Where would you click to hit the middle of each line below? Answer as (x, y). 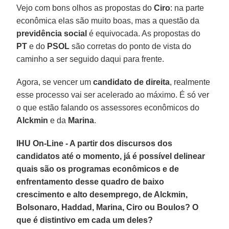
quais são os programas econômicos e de (98, 169)
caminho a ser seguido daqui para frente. (90, 59)
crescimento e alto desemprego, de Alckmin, (102, 194)
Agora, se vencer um (55, 82)
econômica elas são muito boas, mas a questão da (108, 20)
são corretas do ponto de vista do (131, 46)
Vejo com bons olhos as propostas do (85, 8)
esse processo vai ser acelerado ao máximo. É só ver (113, 95)
